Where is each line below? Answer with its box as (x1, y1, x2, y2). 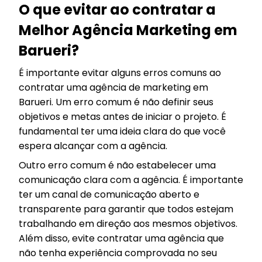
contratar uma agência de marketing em (19, 81, 208, 94)
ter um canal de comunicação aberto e (19, 188, 199, 201)
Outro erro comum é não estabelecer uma (19, 158, 216, 172)
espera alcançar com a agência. (19, 139, 167, 153)
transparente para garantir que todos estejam (19, 202, 233, 216)
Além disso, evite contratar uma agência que (19, 232, 224, 245)
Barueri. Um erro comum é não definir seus (19, 95, 213, 109)
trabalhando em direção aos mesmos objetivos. (19, 217, 237, 230)
